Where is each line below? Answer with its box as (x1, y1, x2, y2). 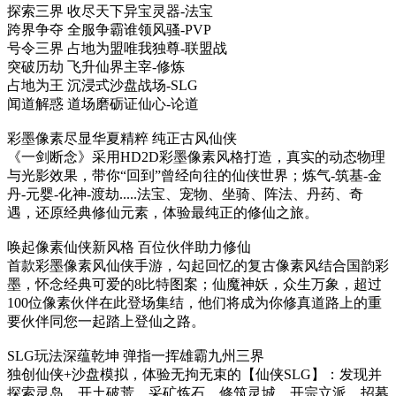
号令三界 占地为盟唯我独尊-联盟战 (7, 41, 227, 56)
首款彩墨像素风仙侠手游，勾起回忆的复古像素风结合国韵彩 (7, 258, 389, 273)
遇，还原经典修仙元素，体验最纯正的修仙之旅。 (7, 205, 318, 220)
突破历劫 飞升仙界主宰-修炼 (7, 59, 185, 74)
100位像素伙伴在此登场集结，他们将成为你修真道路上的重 (7, 295, 382, 310)
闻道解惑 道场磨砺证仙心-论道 (7, 96, 199, 111)
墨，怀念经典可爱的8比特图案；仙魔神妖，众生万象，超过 (7, 277, 382, 292)
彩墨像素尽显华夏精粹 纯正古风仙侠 (7, 131, 237, 146)
